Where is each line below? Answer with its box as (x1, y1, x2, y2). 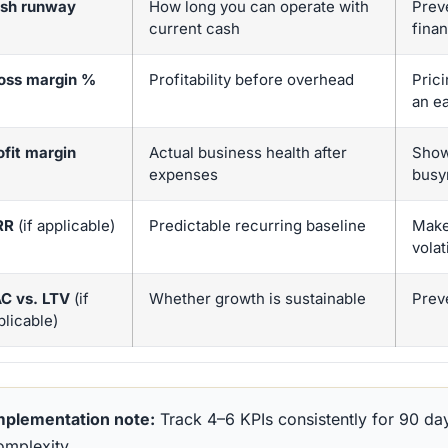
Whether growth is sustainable (149, 288, 366, 308)
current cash (149, 18, 240, 38)
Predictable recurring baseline (149, 215, 366, 235)
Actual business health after (149, 142, 347, 162)
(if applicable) (14, 215, 115, 235)
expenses (149, 164, 218, 184)
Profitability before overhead (149, 69, 354, 89)
